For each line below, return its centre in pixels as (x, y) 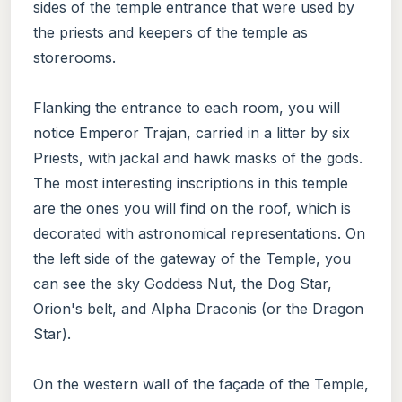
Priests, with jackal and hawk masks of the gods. (198, 157)
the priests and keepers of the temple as (170, 32)
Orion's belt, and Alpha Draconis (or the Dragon (198, 308)
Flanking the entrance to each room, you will (187, 107)
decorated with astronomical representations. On (199, 233)
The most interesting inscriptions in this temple (191, 183)
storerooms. (74, 57)
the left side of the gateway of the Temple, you (192, 258)
